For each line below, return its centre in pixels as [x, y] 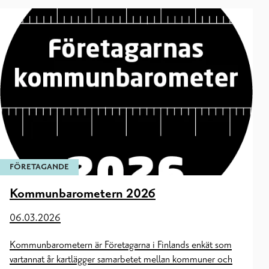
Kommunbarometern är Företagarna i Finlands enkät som [121, 245]
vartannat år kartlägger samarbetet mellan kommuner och [121, 259]
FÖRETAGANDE [39, 167]
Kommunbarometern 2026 [83, 194]
